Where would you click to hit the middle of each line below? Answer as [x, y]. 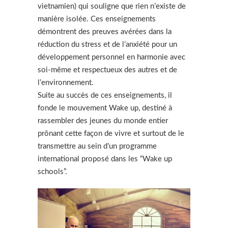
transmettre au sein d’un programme [97, 146]
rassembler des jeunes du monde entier [103, 121]
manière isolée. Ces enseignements [97, 19]
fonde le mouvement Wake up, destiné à [105, 108]
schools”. [53, 172]
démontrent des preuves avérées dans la [105, 32]
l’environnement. [66, 82]
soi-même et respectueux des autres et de [107, 70]
